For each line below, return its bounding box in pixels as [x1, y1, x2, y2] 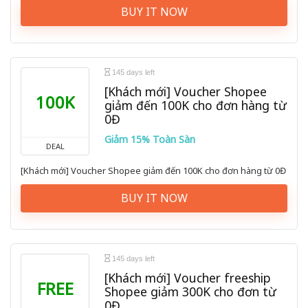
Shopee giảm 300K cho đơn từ [104, 283, 276, 300]
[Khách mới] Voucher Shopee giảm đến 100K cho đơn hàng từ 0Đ [21, 164, 286, 177]
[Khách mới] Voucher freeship [104, 269, 271, 287]
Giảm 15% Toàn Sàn [104, 133, 195, 146]
